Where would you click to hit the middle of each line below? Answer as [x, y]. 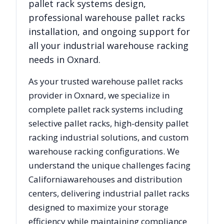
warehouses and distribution [125, 179]
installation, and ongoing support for [109, 31]
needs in [48, 59]
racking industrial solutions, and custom [108, 137]
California [48, 179]
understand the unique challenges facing [109, 165]
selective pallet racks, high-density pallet [108, 123]
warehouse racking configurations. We [104, 151]
